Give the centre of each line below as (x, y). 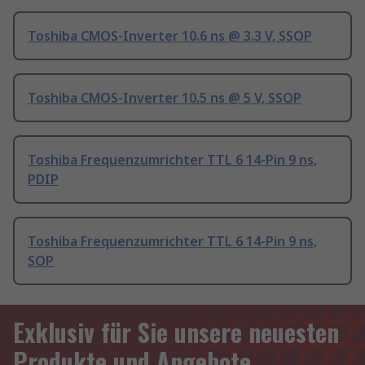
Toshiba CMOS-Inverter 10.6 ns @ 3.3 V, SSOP (170, 36)
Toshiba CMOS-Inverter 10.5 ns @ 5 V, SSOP (165, 98)
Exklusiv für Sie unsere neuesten (176, 332)
